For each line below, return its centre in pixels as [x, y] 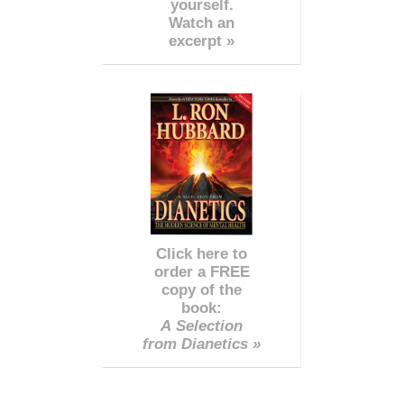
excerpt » [202, 41]
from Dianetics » [202, 344]
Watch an [202, 23]
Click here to [202, 254]
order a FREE [202, 272]
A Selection [202, 326]
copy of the [202, 290]
